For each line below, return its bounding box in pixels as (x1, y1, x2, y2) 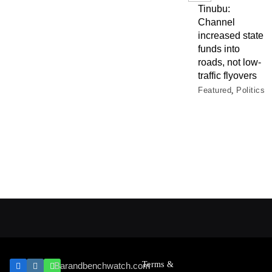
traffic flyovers (198, 70, 257, 81)
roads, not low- (198, 56, 262, 67)
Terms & (142, 260, 174, 269)
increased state (198, 30, 264, 41)
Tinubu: (198, 3, 231, 14)
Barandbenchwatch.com (54, 261, 151, 271)
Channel (198, 16, 236, 27)
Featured (198, 86, 232, 95)
